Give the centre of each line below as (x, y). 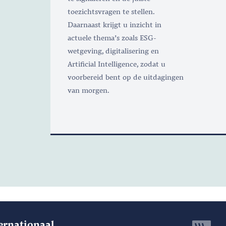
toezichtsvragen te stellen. (111, 11)
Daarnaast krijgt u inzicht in (114, 24)
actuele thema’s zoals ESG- (112, 37)
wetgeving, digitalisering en (113, 50)
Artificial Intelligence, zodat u (116, 63)
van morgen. (88, 90)
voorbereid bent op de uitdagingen (125, 76)
